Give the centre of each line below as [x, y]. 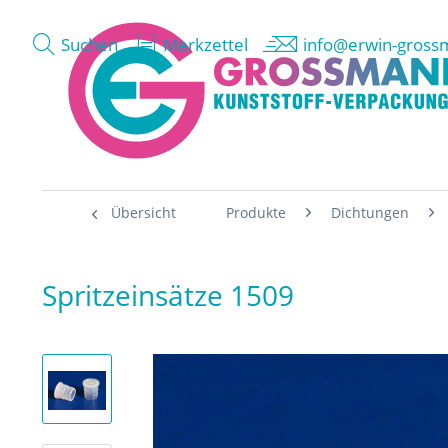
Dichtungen [370, 212]
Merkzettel [205, 44]
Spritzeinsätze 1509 [168, 295]
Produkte [256, 212]
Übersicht [143, 212]
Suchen [89, 44]
